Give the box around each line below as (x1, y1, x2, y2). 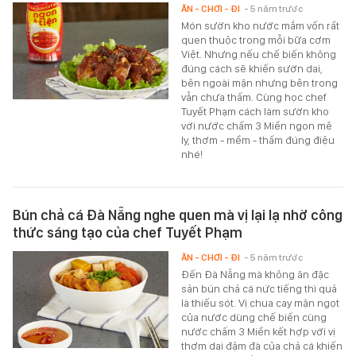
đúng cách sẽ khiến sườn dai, (181, 61, 323, 75)
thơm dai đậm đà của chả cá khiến (181, 339, 343, 352)
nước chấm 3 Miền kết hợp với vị (181, 324, 336, 338)
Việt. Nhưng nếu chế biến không (181, 47, 337, 60)
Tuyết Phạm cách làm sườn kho (181, 104, 330, 118)
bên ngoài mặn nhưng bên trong (181, 75, 339, 89)
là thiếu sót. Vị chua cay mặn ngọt (181, 296, 340, 309)
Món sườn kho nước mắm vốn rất (181, 18, 340, 32)
